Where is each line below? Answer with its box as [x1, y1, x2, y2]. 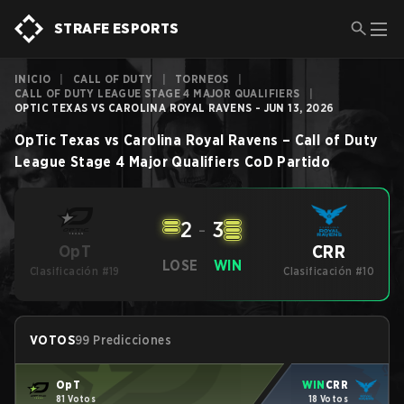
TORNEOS [175, 72, 229, 86]
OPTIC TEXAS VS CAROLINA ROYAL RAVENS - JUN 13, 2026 [14, 101, 335, 115]
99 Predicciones [75, 333, 171, 347]
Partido [277, 153, 331, 170]
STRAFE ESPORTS [54, 20, 179, 37]
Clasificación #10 [283, 264, 375, 278]
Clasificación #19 [30, 264, 120, 278]
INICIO [14, 72, 51, 86]
